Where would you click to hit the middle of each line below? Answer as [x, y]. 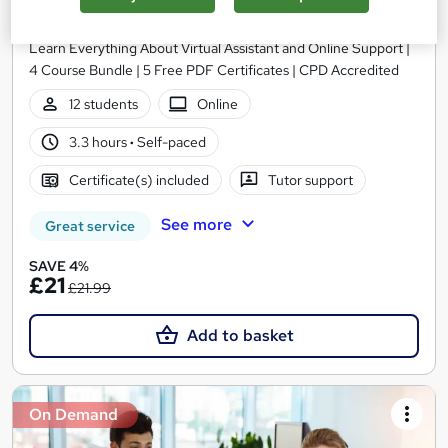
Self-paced [169, 141]
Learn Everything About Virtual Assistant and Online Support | [219, 48]
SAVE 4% [59, 266]
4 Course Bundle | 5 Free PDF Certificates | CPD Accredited [214, 70]
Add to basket [240, 336]
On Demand [73, 415]
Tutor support [311, 179]
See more [196, 225]
